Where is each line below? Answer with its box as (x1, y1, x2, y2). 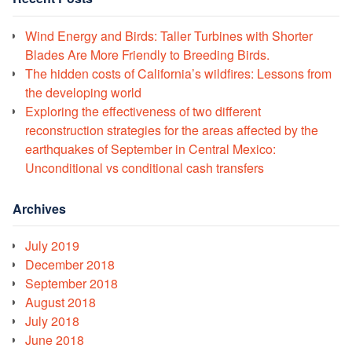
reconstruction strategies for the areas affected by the (25, 120, 318, 139)
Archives (13, 199, 66, 218)
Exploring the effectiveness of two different (25, 101, 261, 120)
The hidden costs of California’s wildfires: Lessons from (25, 64, 332, 82)
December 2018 (25, 255, 115, 274)
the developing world (25, 82, 141, 101)
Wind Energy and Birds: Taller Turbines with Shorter (25, 26, 313, 45)
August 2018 (25, 293, 96, 312)
